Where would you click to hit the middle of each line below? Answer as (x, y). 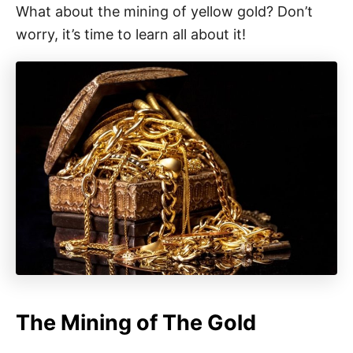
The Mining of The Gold (136, 322)
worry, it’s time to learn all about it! (131, 34)
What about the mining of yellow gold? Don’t (164, 11)
